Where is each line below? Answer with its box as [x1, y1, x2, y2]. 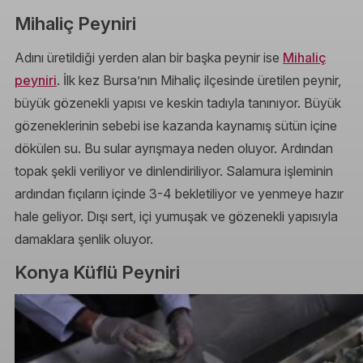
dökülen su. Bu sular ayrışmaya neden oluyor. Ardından [15, 139, 333, 156]
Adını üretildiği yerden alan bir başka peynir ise [15, 49, 283, 66]
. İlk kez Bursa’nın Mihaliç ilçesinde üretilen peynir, [57, 71, 341, 88]
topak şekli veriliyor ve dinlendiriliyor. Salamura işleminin [15, 162, 333, 179]
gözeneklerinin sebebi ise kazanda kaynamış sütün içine [15, 117, 337, 134]
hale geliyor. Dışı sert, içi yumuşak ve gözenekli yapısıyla [15, 207, 338, 224]
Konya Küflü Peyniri [15, 260, 180, 283]
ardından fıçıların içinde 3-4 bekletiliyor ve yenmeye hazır [15, 185, 344, 202]
